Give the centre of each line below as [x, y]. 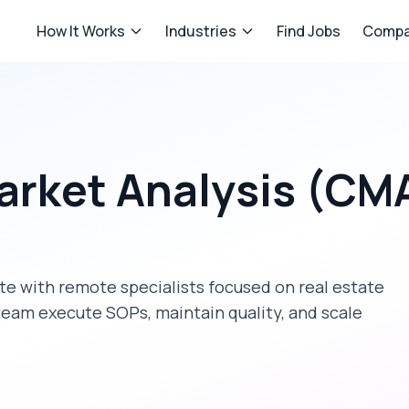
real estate [341, 287]
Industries [201, 31]
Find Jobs [309, 31]
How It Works [81, 31]
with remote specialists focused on [157, 287]
